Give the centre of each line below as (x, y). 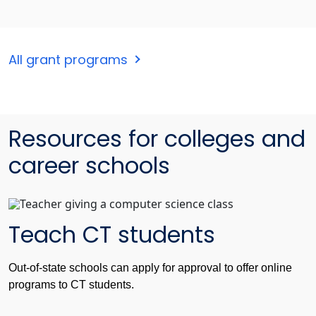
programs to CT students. (71, 285)
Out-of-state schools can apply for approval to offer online (150, 268)
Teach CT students (112, 235)
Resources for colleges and (157, 139)
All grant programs (70, 60)
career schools (89, 166)
